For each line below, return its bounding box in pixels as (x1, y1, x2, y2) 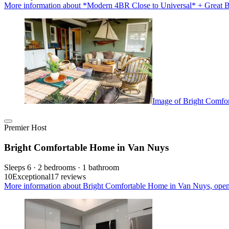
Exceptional (12, 172, 51, 181)
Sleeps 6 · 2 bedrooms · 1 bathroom (4, 163, 119, 172)
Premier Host (4, 123, 47, 132)
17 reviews (51, 172, 86, 181)
